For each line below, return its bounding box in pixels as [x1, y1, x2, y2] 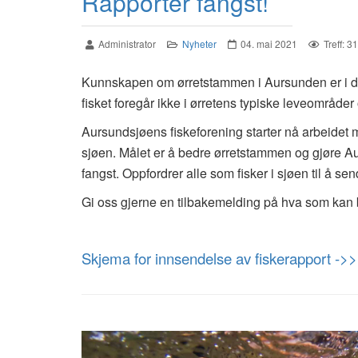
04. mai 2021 [241, 37, 297, 50]
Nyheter [182, 37, 217, 50]
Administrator [98, 37, 156, 50]
